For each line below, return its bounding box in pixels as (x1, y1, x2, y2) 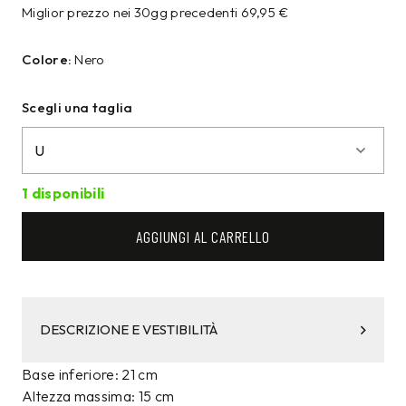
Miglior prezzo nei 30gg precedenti (22, 3, 241, 21)
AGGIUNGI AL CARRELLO (135, 227, 271, 246)
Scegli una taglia (22, 98, 133, 116)
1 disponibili (22, 183, 105, 202)
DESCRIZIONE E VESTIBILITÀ (40, 321, 217, 339)
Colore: (22, 50, 72, 68)
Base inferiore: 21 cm (22, 365, 159, 384)
